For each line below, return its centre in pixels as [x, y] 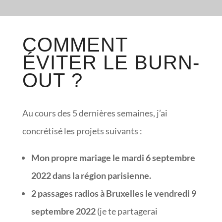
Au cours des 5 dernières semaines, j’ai [95, 113]
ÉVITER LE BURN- [111, 62]
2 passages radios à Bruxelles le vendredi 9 [113, 193]
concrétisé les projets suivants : [82, 131]
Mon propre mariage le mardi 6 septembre [113, 158]
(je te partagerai [126, 211]
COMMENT [75, 45]
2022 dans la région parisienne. [91, 175]
